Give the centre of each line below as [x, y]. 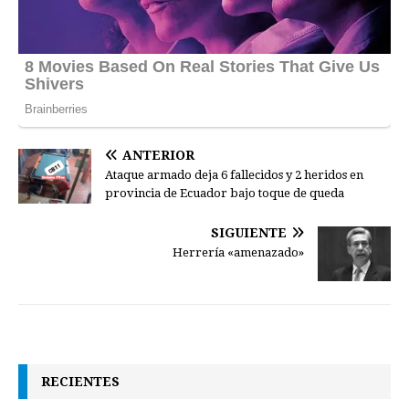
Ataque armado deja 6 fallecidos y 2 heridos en [234, 174]
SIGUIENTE [249, 232]
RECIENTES [80, 381]
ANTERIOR [158, 155]
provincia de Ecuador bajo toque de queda [225, 193]
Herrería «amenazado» [238, 252]
